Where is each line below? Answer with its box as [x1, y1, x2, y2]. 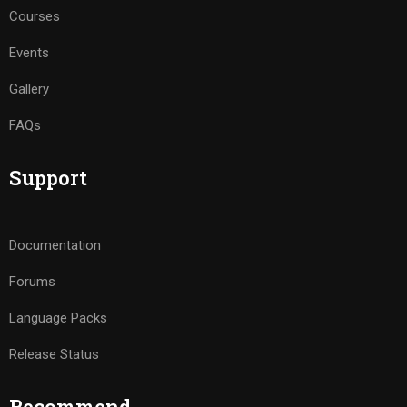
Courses [9, 8, 60, 25]
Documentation [9, 237, 101, 253]
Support [9, 164, 87, 191]
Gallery [9, 81, 49, 97]
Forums [9, 273, 55, 290]
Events [9, 45, 49, 61]
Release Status [9, 346, 99, 362]
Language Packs [9, 310, 107, 326]
